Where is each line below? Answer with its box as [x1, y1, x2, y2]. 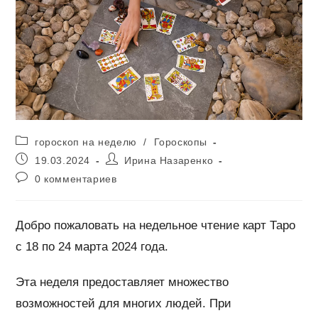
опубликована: [15, 165, 89, 177]
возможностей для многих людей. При [16, 296, 232, 310]
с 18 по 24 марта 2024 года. [16, 239, 169, 253]
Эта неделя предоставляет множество [16, 275, 229, 289]
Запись [15, 152, 51, 164]
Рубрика [15, 133, 57, 146]
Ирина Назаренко [124, 154, 214, 166]
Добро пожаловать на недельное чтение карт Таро [16, 218, 296, 232]
